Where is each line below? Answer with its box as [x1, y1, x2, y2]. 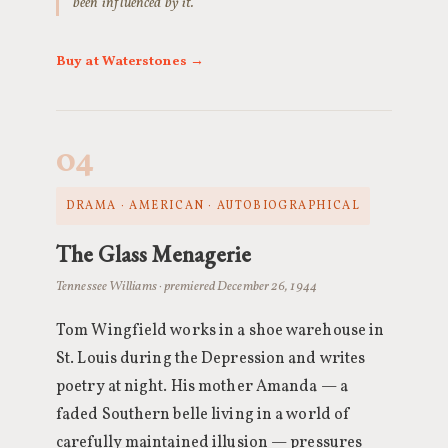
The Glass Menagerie [56, 239, 251, 269]
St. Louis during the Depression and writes [56, 348, 366, 370]
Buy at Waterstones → [56, 52, 204, 71]
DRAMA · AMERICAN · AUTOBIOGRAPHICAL [66, 198, 361, 214]
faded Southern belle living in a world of [56, 404, 352, 426]
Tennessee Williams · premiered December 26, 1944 [56, 277, 317, 296]
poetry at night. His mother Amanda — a [56, 376, 348, 398]
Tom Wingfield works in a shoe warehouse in [56, 320, 385, 342]
